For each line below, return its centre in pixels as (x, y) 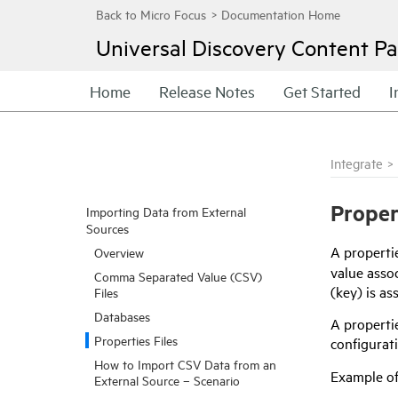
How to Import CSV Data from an (185, 364)
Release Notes (207, 91)
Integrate (357, 163)
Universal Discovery (191, 47)
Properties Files (136, 340)
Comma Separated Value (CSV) (178, 276)
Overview (119, 252)
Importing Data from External (166, 211)
